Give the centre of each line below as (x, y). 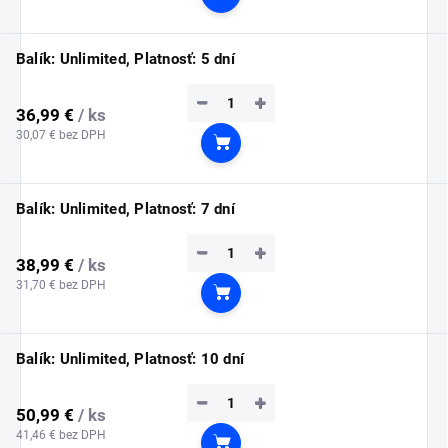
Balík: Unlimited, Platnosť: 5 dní (125, 59)
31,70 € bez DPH (61, 284)
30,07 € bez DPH (61, 134)
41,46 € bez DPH (61, 434)
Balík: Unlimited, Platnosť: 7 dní (125, 209)
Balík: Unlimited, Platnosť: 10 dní (130, 359)
